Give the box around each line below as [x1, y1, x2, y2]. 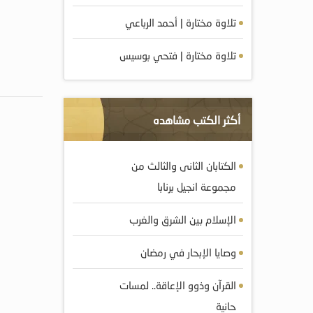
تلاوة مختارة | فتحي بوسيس [119, 49, 236, 61]
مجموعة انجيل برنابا [157, 180, 236, 193]
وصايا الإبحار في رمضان [140, 246, 236, 259]
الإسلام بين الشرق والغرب [129, 213, 236, 226]
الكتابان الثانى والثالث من [131, 159, 236, 172]
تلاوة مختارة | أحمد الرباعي [125, 16, 236, 29]
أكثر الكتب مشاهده [153, 113, 240, 126]
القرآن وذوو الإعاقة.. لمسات [119, 279, 236, 291]
